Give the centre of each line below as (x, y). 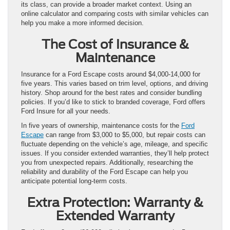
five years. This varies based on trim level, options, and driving (114, 83)
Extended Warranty (115, 216)
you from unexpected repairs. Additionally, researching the (107, 162)
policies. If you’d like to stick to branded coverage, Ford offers (113, 102)
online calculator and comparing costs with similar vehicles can (115, 13)
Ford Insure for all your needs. (66, 111)
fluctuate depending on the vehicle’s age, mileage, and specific (114, 144)
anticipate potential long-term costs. (74, 181)
